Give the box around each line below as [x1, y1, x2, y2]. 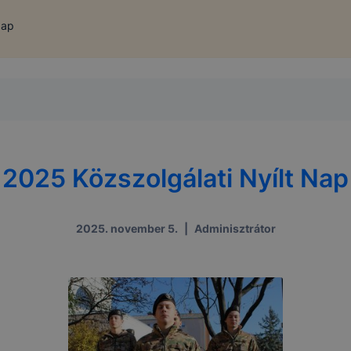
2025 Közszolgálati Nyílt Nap [2, 162, 349, 194]
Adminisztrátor [194, 222, 276, 236]
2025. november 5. [75, 222, 178, 236]
